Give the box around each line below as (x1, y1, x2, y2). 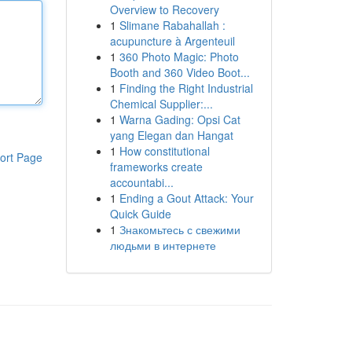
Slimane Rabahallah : (119, 17, 225, 33)
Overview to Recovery (109, 2, 219, 17)
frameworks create (109, 159, 203, 174)
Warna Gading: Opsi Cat (119, 112, 240, 127)
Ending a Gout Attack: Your (119, 190, 254, 206)
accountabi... (109, 174, 174, 190)
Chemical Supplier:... (109, 96, 213, 112)
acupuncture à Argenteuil (109, 33, 235, 49)
